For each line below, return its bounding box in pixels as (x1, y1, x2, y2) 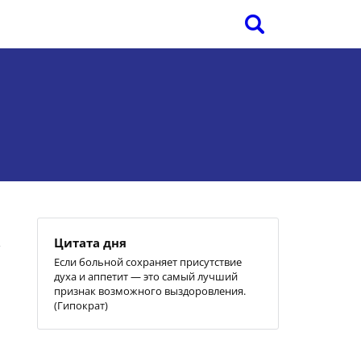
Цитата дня (54, 234, 127, 251)
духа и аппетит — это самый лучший (54, 269, 238, 284)
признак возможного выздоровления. (54, 284, 246, 298)
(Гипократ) (54, 298, 108, 313)
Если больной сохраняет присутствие (54, 255, 242, 269)
